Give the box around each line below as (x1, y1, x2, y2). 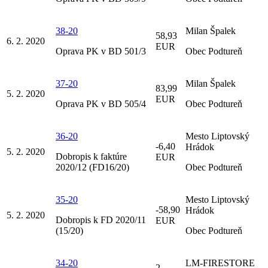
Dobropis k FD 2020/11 (56, 214, 146, 225)
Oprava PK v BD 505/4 (56, 98, 146, 109)
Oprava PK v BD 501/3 (56, 45, 146, 56)
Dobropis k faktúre (56, 151, 127, 162)
